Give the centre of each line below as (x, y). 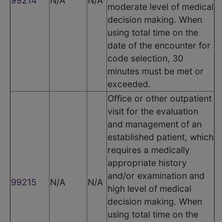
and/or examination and (156, 175)
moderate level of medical (161, 6)
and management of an (155, 124)
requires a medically (149, 150)
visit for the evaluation (153, 111)
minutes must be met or (156, 71)
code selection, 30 (145, 58)
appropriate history (147, 163)
